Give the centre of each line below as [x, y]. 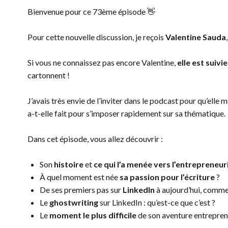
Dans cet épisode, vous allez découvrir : [96, 139]
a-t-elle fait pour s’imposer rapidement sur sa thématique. [126, 113]
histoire [68, 164]
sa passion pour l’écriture [167, 177]
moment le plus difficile [93, 215]
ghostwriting [74, 202]
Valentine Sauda [195, 37]
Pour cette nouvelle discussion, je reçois [96, 37]
